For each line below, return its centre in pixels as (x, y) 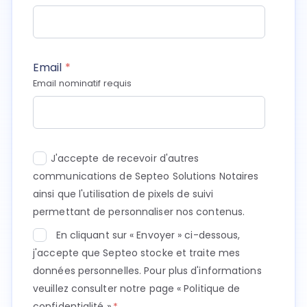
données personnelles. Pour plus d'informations (147, 270)
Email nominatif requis (83, 83)
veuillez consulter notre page (105, 288)
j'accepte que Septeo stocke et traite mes (137, 253)
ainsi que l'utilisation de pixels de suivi (123, 194)
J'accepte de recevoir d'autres (125, 158)
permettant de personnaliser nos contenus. (139, 211)
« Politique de (209, 288)
